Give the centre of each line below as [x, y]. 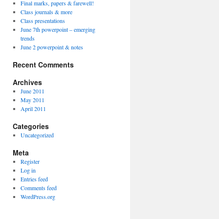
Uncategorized [37, 135]
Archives [27, 82]
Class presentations [43, 21]
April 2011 [33, 109]
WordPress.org [38, 197]
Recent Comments [43, 65]
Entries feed [34, 179]
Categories [31, 126]
